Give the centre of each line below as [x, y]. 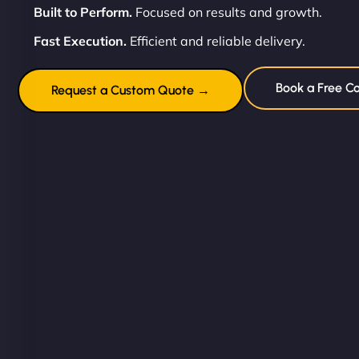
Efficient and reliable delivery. [216, 41]
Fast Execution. [80, 41]
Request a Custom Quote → [131, 91]
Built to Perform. [83, 12]
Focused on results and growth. [227, 12]
